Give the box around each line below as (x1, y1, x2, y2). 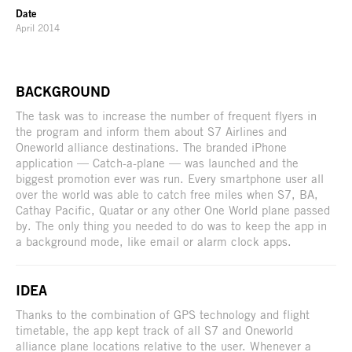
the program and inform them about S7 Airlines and (16, 124, 287, 139)
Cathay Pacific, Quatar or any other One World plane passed (16, 203, 330, 218)
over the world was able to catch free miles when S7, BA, (16, 187, 318, 202)
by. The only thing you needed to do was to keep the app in (16, 218, 327, 233)
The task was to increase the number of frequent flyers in (16, 108, 317, 123)
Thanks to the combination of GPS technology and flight (16, 307, 310, 322)
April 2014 (16, 21, 60, 35)
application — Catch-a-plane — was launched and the (16, 156, 299, 170)
